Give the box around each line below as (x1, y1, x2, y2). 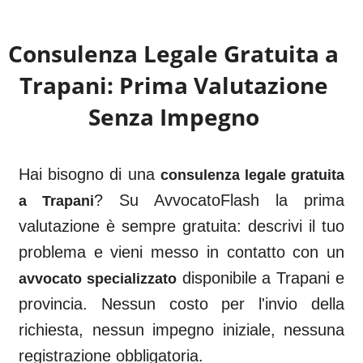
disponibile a (181, 269, 277, 287)
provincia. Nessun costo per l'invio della (19, 295, 344, 313)
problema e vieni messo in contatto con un (19, 243, 344, 261)
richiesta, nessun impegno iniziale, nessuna (19, 321, 344, 339)
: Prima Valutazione (106, 70, 328, 100)
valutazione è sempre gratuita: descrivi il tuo (19, 217, 344, 235)
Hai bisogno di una (19, 165, 155, 183)
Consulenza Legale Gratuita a (8, 38, 339, 69)
